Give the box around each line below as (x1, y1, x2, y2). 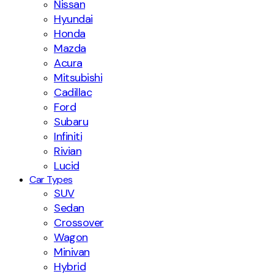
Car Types (29, 173, 73, 186)
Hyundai (54, 12, 93, 26)
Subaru (54, 114, 88, 129)
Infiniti (54, 129, 82, 144)
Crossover (54, 215, 104, 230)
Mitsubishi (54, 70, 102, 85)
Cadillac (54, 85, 92, 100)
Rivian (54, 144, 81, 158)
